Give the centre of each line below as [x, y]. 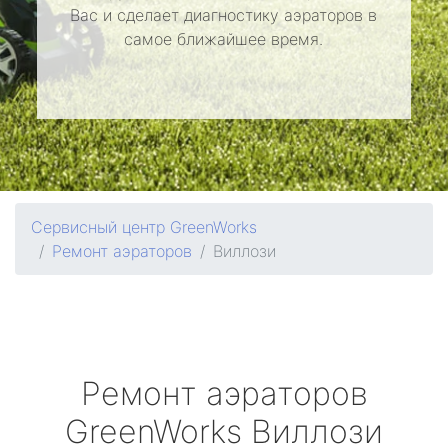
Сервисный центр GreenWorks [144, 227]
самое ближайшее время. [224, 39]
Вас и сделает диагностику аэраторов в [224, 15]
